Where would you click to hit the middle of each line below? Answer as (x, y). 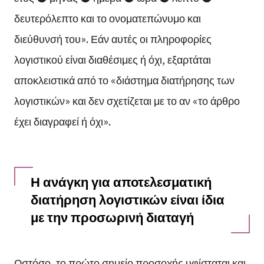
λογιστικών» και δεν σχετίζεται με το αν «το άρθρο (127, 100)
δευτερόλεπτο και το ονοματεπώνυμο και (107, 18)
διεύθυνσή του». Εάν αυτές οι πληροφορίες (113, 39)
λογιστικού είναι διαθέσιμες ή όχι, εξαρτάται (112, 59)
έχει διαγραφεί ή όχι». (62, 121)
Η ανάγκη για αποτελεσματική (121, 181)
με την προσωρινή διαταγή (112, 217)
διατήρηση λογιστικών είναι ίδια (127, 199)
